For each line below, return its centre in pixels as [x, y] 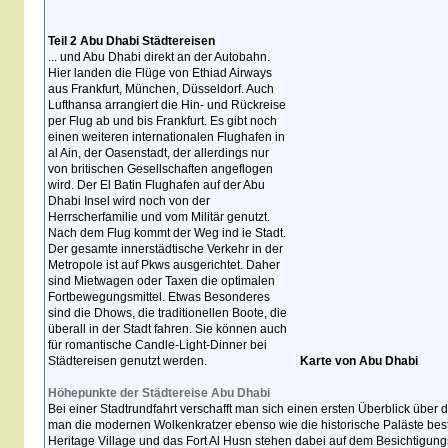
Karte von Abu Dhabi [359, 361]
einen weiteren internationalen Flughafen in [166, 137]
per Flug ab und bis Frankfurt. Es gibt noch [162, 121]
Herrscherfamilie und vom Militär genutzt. [159, 217]
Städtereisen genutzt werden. [127, 361]
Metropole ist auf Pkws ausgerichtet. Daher [164, 265]
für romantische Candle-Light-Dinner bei [157, 345]
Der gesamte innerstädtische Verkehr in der [165, 249]
